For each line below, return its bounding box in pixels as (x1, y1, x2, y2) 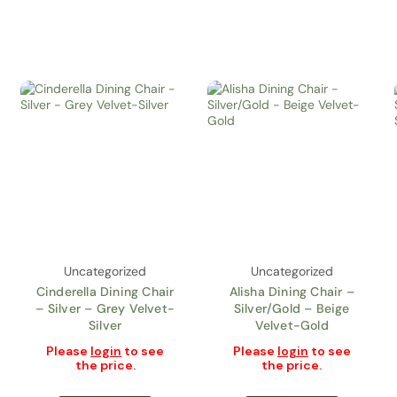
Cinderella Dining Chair (35, 283, 175, 300)
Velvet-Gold (254, 316, 329, 333)
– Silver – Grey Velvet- (35, 300, 175, 316)
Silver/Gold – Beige (233, 300, 350, 316)
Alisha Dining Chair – (229, 283, 354, 300)
